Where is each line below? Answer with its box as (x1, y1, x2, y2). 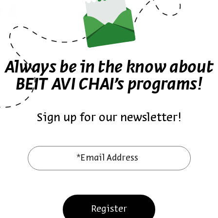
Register (91, 204, 127, 214)
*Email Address (76, 154, 138, 162)
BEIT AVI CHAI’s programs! (16, 76, 202, 93)
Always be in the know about (4, 59, 214, 76)
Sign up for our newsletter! (36, 112, 182, 124)
